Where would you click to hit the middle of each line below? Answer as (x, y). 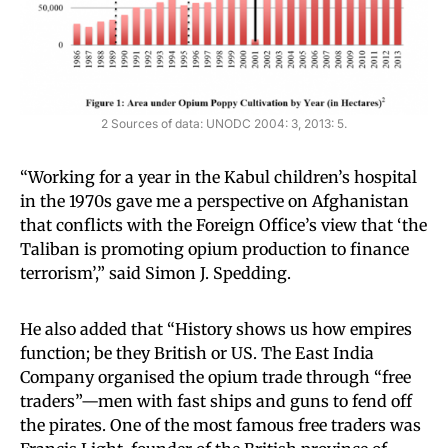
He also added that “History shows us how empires (216, 328)
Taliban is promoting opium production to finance (214, 248)
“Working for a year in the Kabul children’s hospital (218, 176)
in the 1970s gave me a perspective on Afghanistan (214, 200)
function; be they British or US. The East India (197, 352)
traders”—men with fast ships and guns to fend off (216, 400)
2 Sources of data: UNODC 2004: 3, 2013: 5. (224, 123)
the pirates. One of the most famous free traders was (220, 424)
